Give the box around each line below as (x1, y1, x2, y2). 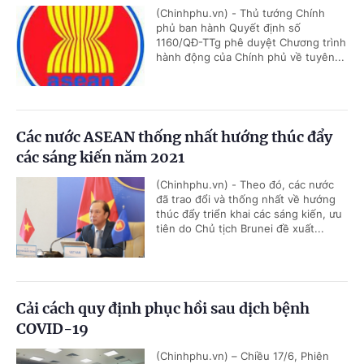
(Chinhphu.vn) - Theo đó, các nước (156, 177, 334, 191)
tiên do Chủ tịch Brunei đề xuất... (156, 221, 324, 235)
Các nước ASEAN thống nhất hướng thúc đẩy (16, 127, 332, 146)
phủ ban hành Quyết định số (156, 20, 301, 34)
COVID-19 (16, 318, 89, 338)
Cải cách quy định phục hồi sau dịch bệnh (16, 298, 310, 318)
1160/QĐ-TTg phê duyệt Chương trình (156, 35, 346, 49)
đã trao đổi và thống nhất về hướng (156, 192, 336, 206)
